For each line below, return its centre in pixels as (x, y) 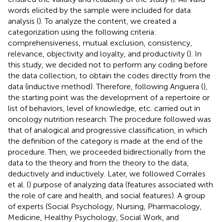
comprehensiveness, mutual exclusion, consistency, (100, 43)
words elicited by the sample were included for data (99, 10)
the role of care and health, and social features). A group (107, 195)
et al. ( (18, 184)
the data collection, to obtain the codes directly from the (109, 75)
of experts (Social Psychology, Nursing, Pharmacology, (105, 206)
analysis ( (23, 21)
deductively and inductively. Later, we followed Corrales (107, 173)
